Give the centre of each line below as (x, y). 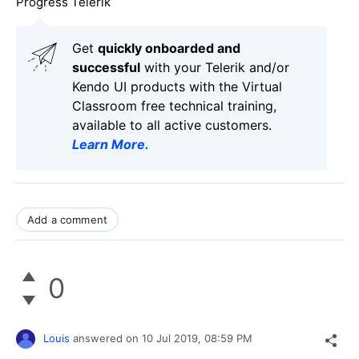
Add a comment (68, 219)
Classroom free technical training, (174, 105)
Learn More (109, 144)
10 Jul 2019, (173, 338)
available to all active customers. (172, 125)
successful (106, 67)
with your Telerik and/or (215, 67)
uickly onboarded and (173, 48)
